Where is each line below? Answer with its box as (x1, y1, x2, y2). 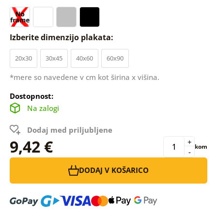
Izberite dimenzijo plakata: (9, 31, 115, 43)
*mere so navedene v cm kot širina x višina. (9, 72, 159, 82)
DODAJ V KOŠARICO (79, 165, 149, 175)
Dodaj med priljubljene (27, 124, 112, 135)
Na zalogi (27, 103, 59, 113)
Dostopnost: (9, 91, 53, 101)
